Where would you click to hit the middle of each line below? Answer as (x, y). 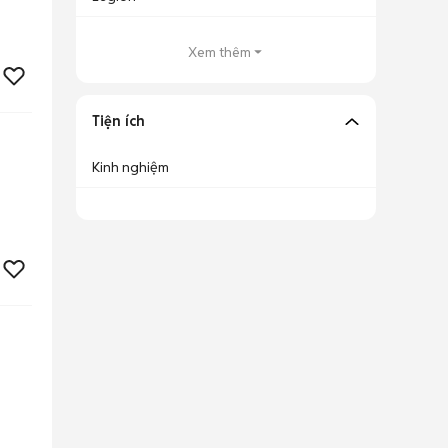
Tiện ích (118, 121)
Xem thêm (219, 52)
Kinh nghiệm (130, 167)
